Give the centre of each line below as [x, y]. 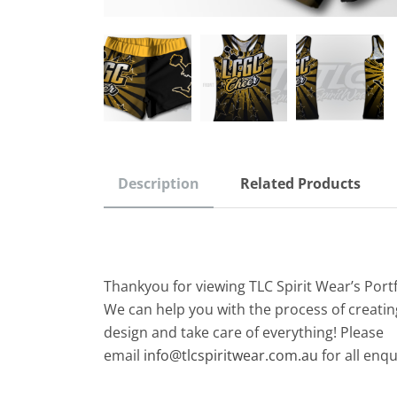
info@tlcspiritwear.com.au [231, 355]
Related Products [300, 183]
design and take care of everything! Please [244, 332]
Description [159, 183]
